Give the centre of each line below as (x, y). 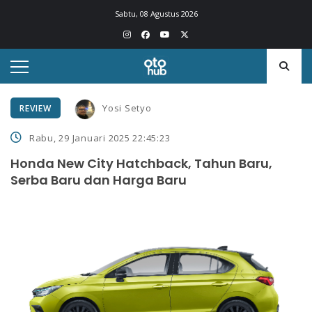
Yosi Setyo (127, 108)
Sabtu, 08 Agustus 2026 (156, 14)
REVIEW (36, 108)
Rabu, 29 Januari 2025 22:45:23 (100, 138)
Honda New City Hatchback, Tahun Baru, (141, 163)
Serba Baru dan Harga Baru (99, 180)
